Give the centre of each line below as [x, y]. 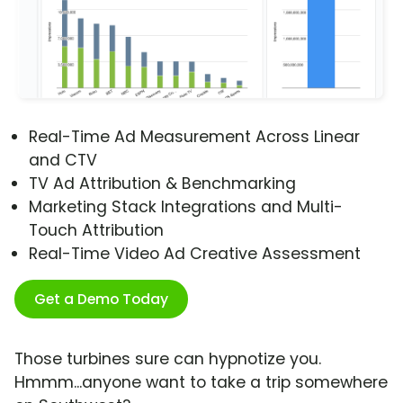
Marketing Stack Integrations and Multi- [186, 207]
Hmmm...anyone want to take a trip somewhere [201, 383]
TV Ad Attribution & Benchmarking [162, 184]
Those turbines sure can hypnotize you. [168, 359]
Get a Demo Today [101, 300]
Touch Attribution [96, 231]
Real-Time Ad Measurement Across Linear [194, 137]
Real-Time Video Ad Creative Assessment [195, 254]
